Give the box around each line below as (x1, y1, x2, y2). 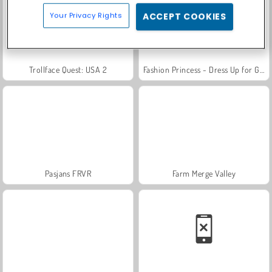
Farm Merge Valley (172, 168, 236, 178)
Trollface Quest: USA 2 (29, 64, 107, 75)
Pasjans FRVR (44, 168, 92, 178)
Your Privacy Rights (49, 10, 123, 21)
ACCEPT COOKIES (143, 10, 226, 23)
